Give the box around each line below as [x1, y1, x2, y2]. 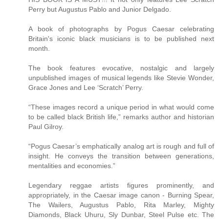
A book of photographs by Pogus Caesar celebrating [28, 25, 214, 33]
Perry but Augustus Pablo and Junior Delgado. [28, 5, 171, 14]
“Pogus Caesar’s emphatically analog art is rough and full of [28, 142, 214, 151]
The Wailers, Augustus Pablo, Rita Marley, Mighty [28, 201, 214, 209]
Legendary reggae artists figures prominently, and [28, 181, 214, 190]
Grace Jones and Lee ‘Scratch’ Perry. [28, 84, 143, 92]
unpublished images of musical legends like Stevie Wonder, [28, 74, 214, 82]
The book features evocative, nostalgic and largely [28, 64, 214, 72]
